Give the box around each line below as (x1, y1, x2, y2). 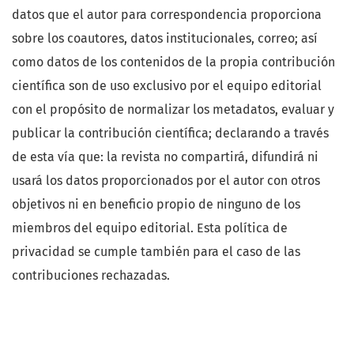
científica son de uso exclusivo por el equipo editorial (12, 78, 322, 94)
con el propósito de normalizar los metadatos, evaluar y (12, 102, 334, 118)
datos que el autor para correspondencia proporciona (12, 7, 322, 23)
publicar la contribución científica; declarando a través (12, 126, 329, 141)
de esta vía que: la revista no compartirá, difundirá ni (12, 149, 318, 165)
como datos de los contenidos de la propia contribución (12, 55, 335, 70)
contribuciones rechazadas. (12, 268, 170, 284)
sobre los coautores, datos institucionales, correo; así (12, 31, 318, 47)
